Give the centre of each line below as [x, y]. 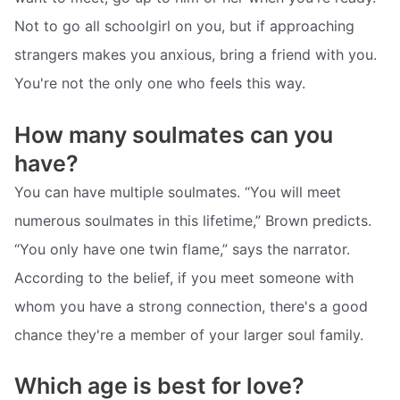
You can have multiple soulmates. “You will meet [178, 192]
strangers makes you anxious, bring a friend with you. [196, 54]
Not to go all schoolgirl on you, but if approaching [184, 25]
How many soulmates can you [174, 134]
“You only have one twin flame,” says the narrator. [182, 249]
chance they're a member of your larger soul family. [189, 334]
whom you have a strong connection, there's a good [191, 306]
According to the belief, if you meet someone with [184, 277]
